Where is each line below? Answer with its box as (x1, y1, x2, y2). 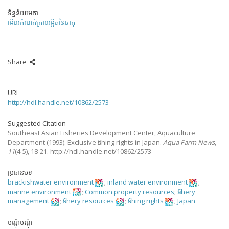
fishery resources (63, 196, 114, 206)
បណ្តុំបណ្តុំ (8, 217, 32, 227)
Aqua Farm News (163, 138, 215, 147)
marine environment (8, 187, 71, 196)
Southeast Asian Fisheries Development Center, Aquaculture (8, 128, 195, 138)
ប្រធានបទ (8, 168, 32, 177)
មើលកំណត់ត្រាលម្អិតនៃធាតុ (8, 18, 75, 27)
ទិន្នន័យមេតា (8, 8, 38, 17)
